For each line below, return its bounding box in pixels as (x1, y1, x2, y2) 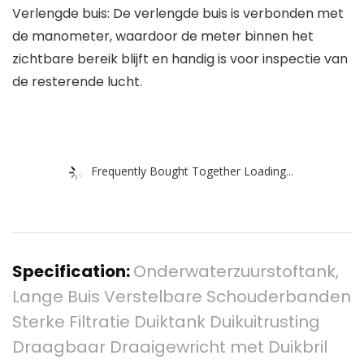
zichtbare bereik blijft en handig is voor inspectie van (12, 50, 348, 69)
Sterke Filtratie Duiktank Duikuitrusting (12, 310, 320, 334)
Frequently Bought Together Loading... (91, 162, 293, 179)
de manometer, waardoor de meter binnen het (12, 27, 314, 46)
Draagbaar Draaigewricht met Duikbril (12, 336, 327, 359)
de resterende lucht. (12, 72, 142, 92)
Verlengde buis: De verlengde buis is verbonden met (12, 4, 344, 24)
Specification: (12, 260, 133, 284)
